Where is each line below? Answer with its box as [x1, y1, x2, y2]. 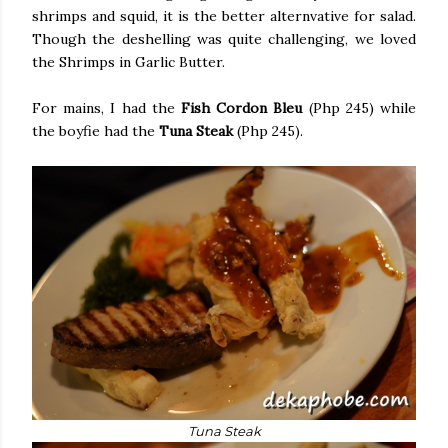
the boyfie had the [32, 121, 159, 140]
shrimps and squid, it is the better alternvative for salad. [32, 6, 416, 25]
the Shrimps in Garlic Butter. [32, 52, 229, 71]
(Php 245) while [302, 98, 417, 117]
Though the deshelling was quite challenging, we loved [32, 29, 416, 48]
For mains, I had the [32, 98, 181, 117]
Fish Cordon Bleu [181, 98, 303, 117]
